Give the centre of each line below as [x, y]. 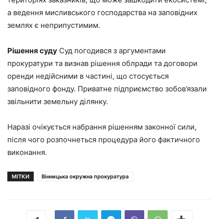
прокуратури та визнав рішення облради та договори [102, 63]
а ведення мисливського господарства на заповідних [102, 12]
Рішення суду [32, 50]
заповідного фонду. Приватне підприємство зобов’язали [107, 88]
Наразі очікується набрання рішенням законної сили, [102, 127]
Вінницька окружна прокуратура [85, 176]
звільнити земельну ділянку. [58, 101]
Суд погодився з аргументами [111, 50]
